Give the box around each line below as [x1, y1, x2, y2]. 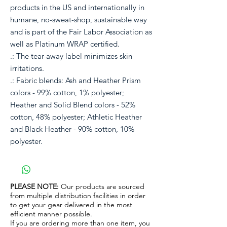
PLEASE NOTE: [10, 182, 59, 192]
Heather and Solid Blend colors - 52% [10, 100, 135, 110]
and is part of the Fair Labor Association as [10, 27, 152, 37]
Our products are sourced [59, 182, 144, 192]
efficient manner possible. [10, 209, 92, 219]
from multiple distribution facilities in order [10, 191, 145, 201]
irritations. [10, 63, 44, 73]
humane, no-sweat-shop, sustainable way [10, 15, 147, 25]
